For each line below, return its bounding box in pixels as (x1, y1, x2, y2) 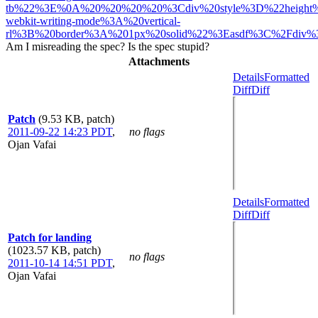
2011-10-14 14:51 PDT (8, 256, 112, 269)
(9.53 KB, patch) (38, 112, 114, 125)
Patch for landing (8, 231, 92, 243)
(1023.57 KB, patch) (8, 243, 101, 256)
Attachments (128, 55, 190, 67)
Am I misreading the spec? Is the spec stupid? (6, 40, 209, 53)
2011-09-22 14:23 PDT (8, 125, 112, 138)
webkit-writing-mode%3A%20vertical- (6, 14, 180, 27)
